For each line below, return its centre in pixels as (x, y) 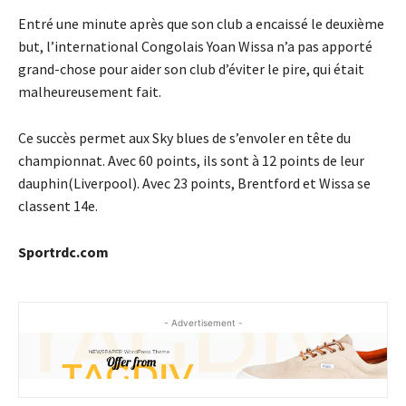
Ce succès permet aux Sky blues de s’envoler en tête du (184, 138)
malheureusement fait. (90, 92)
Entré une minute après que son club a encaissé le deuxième (201, 24)
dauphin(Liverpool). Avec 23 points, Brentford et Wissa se (194, 184)
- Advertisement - (203, 323)
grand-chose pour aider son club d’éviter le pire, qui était (191, 69)
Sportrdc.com (63, 252)
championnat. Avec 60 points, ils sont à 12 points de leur (191, 161)
